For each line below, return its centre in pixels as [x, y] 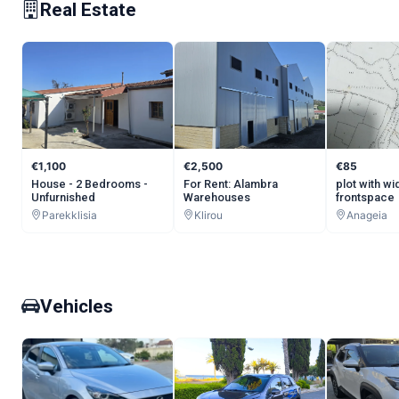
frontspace [365, 197]
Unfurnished [63, 197]
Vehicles [77, 307]
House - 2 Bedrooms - [90, 183]
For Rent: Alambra [231, 183]
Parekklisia [69, 215]
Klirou [208, 215]
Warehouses [217, 197]
